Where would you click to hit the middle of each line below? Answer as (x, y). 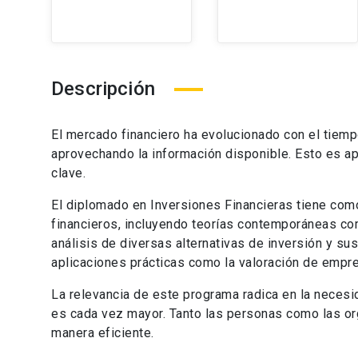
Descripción (103, 89)
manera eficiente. (103, 333)
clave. (68, 173)
